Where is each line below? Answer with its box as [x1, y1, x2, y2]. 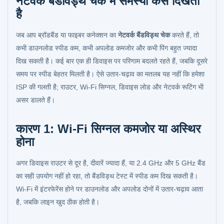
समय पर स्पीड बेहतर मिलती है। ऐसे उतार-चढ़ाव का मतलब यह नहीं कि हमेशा [16, 70, 204, 78]
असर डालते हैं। [16, 96, 55, 104]
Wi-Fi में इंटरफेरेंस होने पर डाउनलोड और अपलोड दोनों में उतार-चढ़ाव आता [16, 185, 203, 193]
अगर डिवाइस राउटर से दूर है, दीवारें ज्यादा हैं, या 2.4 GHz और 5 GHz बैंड [16, 159, 205, 167]
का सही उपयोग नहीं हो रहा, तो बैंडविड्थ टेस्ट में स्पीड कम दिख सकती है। [16, 172, 198, 180]
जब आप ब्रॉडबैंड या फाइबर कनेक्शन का [16, 31, 118, 39]
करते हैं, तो [170, 31, 199, 39]
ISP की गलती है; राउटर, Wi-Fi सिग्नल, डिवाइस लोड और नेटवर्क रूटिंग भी [16, 83, 203, 91]
